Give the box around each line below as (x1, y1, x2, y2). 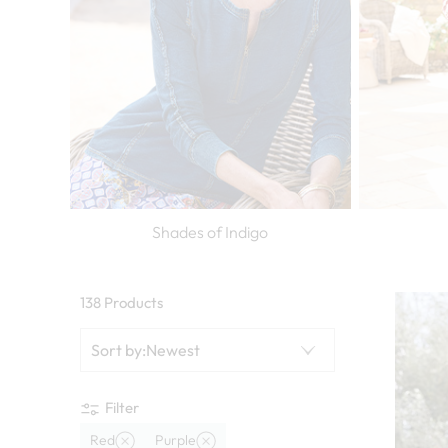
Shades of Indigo (152, 221, 269, 242)
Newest (146, 339, 200, 360)
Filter (105, 397, 139, 417)
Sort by (91, 339, 142, 360)
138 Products (80, 292, 163, 312)
